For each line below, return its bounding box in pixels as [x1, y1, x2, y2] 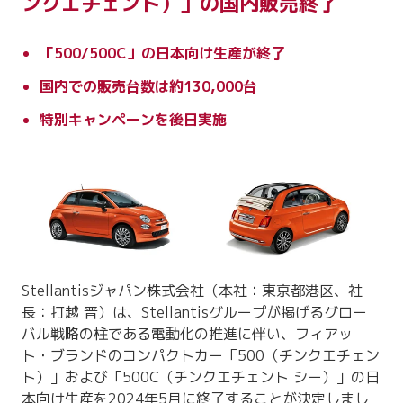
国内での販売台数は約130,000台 [40, 76, 258, 96]
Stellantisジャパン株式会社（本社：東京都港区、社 [22, 280, 363, 300]
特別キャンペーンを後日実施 [40, 109, 228, 130]
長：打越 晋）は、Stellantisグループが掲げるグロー [22, 301, 368, 322]
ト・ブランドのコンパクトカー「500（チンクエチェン [22, 345, 381, 365]
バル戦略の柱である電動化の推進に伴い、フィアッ [22, 323, 354, 344]
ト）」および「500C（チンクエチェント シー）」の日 [22, 366, 381, 387]
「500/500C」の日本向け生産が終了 [40, 42, 286, 63]
